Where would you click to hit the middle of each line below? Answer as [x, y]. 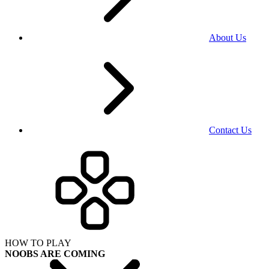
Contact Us [230, 130]
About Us [228, 37]
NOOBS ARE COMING [55, 253]
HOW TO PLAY [38, 243]
